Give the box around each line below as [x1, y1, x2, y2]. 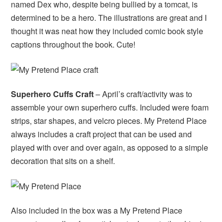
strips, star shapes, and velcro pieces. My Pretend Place [11, 115, 207, 127]
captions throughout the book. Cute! [11, 39, 136, 51]
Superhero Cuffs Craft [11, 88, 94, 100]
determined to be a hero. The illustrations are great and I [11, 12, 207, 24]
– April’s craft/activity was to [94, 88, 193, 100]
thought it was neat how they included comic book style [11, 25, 204, 37]
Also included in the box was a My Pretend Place [11, 204, 183, 216]
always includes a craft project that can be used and [11, 128, 192, 140]
